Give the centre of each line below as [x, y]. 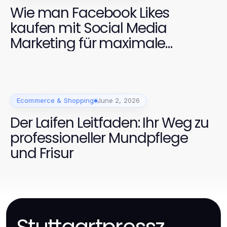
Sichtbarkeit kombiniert [86, 58]
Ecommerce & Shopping [55, 101]
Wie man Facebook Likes [90, 13]
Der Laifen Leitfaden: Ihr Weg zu [110, 123]
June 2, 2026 [119, 101]
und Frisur [42, 154]
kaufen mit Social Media [89, 28]
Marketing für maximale [88, 43]
